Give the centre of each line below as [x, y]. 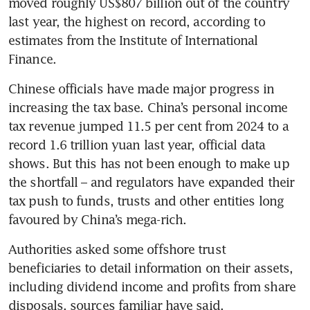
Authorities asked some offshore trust [117, 249]
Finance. [32, 59]
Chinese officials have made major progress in [142, 89]
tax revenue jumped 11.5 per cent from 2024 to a [148, 126]
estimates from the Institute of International [133, 40]
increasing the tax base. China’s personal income [148, 108]
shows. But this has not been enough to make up [149, 164]
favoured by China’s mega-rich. [98, 220]
